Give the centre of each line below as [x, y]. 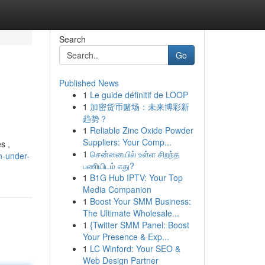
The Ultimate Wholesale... [131, 213]
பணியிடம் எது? [108, 166]
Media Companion [117, 189]
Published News [89, 83]
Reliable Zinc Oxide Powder [141, 130]
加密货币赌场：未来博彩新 [139, 106]
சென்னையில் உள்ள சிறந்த [135, 154]
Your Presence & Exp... [126, 237]
